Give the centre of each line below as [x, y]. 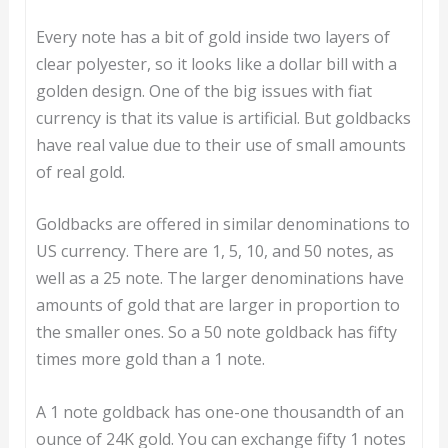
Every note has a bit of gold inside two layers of [212, 36]
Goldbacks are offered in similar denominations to [222, 224]
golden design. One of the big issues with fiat [203, 90]
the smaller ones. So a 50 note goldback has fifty [216, 332]
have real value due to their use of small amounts [220, 144]
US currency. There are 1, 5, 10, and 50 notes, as [214, 251]
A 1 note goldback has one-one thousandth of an [219, 411]
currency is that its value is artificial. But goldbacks [223, 117]
